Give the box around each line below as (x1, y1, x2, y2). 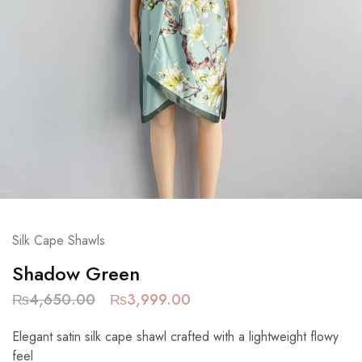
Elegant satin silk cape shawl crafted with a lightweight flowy (12, 327, 339, 347)
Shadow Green (12, 259, 140, 288)
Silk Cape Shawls (12, 231, 105, 250)
